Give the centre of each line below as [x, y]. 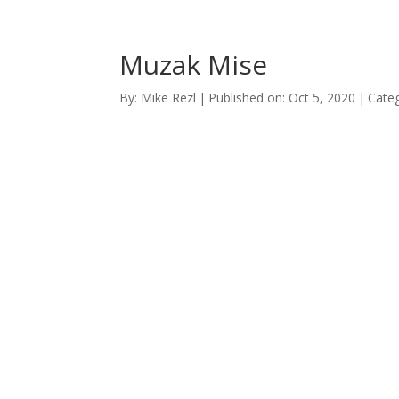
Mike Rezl [169, 98]
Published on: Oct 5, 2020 [282, 98]
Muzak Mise [194, 65]
